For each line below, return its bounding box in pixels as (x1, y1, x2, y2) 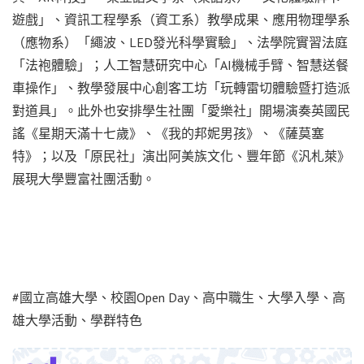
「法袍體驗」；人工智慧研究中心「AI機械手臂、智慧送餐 (12, 56, 349, 73)
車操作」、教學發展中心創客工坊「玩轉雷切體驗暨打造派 (12, 79, 350, 96)
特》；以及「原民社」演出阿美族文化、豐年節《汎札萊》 (12, 147, 350, 164)
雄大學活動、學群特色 (12, 311, 142, 328)
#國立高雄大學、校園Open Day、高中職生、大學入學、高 (12, 288, 345, 305)
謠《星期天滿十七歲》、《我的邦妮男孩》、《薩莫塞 (12, 124, 324, 141)
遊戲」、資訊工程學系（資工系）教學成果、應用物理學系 (12, 11, 350, 28)
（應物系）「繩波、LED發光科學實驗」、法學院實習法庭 (12, 33, 348, 50)
